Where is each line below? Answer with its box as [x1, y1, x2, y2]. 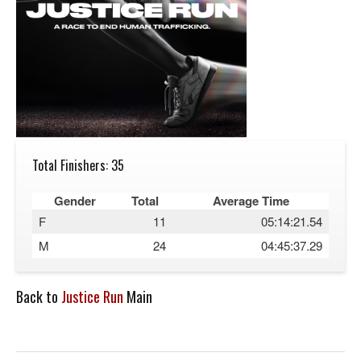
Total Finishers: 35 [32, 156, 124, 175]
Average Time [212, 192, 289, 210]
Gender [53, 192, 96, 210]
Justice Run [61, 286, 123, 307]
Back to [16, 286, 61, 307]
